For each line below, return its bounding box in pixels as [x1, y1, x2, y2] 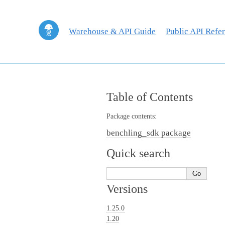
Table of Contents [106, 90, 193, 103]
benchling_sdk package [106, 128, 191, 138]
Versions [106, 182, 148, 195]
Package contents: [106, 113, 157, 120]
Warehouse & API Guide [69, 26, 156, 36]
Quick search [106, 147, 170, 160]
